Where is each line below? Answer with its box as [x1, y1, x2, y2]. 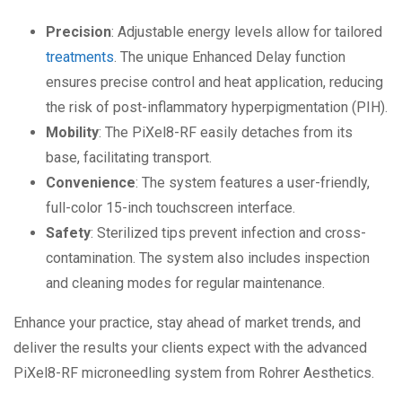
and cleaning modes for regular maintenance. [46, 275, 325, 293]
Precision [46, 23, 111, 41]
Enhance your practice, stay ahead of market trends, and [13, 314, 361, 332]
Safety [46, 224, 91, 242]
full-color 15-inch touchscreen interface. [46, 199, 295, 217]
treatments [46, 48, 114, 66]
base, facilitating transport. [46, 149, 212, 167]
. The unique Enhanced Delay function [114, 48, 345, 66]
